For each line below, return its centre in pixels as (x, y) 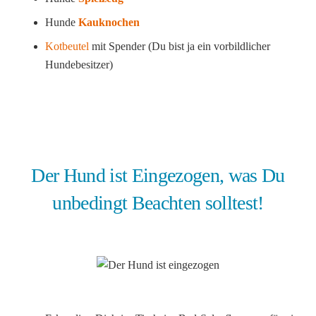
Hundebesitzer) (79, 65)
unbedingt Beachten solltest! (158, 203)
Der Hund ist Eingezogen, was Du (158, 176)
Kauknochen (109, 23)
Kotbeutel (67, 47)
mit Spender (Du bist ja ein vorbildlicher (180, 47)
